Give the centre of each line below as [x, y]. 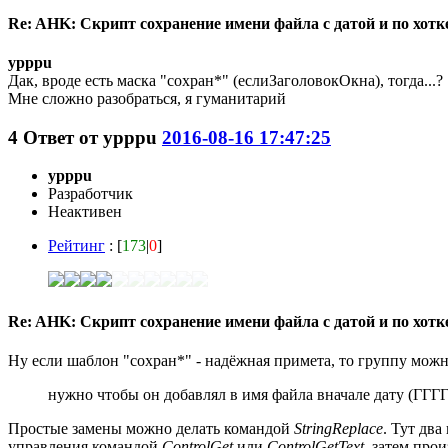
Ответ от [63, 137]
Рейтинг [76, 246]
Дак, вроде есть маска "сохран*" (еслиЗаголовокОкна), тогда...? [225, 80]
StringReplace [338, 428]
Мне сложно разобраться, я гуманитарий [147, 98]
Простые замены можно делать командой [151, 428]
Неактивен [85, 212]
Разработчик [90, 194]
